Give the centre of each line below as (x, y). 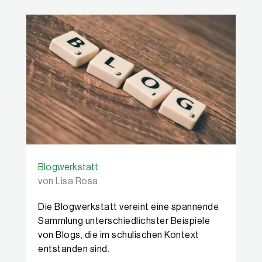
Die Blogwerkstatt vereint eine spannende (128, 207)
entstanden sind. (74, 249)
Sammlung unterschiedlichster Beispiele (124, 221)
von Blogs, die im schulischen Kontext (119, 235)
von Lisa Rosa (68, 182)
